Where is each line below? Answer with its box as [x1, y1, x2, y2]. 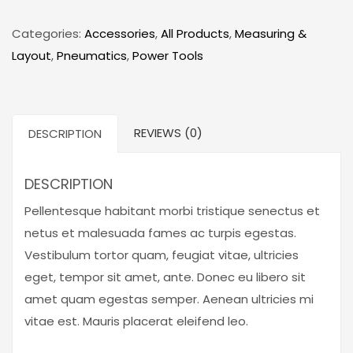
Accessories [84, 25, 155, 43]
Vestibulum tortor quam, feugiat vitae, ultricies [24, 247, 299, 264]
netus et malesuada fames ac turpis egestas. [24, 225, 296, 242]
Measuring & [235, 25, 307, 43]
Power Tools [132, 47, 203, 65]
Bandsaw [11, 84, 70, 102]
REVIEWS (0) [134, 124, 203, 142]
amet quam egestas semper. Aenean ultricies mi [24, 291, 314, 308]
